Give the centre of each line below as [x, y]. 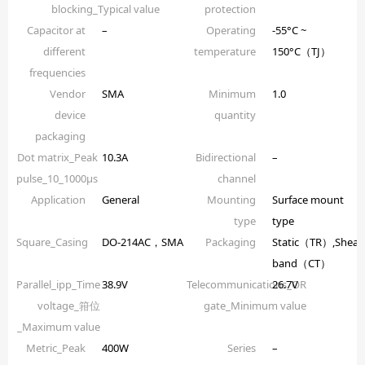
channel [236, 178]
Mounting [231, 200]
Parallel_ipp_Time [58, 284]
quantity [235, 115]
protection [230, 9]
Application [58, 200]
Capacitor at [56, 30]
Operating [231, 30]
